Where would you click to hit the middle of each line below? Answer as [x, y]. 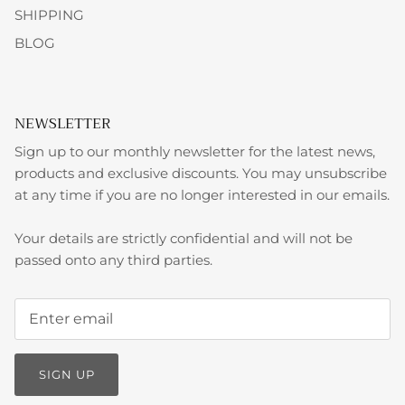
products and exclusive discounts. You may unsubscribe [201, 173]
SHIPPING [49, 14]
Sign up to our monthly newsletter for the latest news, [195, 151]
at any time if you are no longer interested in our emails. [202, 194]
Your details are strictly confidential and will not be [184, 238]
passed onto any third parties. [113, 259]
